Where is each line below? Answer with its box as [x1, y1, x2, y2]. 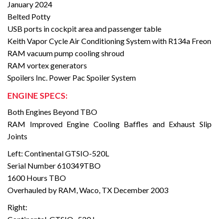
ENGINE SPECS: [7, 90, 67, 101]
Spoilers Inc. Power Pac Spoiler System [7, 73, 136, 83]
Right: [7, 202, 27, 212]
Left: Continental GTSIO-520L [7, 149, 109, 158]
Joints [7, 131, 27, 141]
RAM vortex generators [7, 61, 87, 70]
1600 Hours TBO [7, 173, 66, 183]
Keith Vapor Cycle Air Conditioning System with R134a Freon [7, 36, 211, 46]
